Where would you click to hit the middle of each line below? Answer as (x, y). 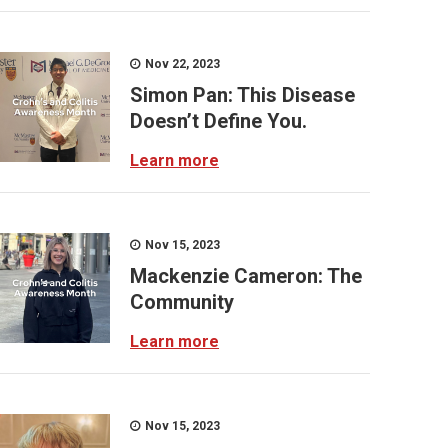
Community (182, 302)
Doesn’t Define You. (218, 121)
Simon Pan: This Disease (242, 95)
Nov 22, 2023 (181, 64)
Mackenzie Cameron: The (246, 276)
